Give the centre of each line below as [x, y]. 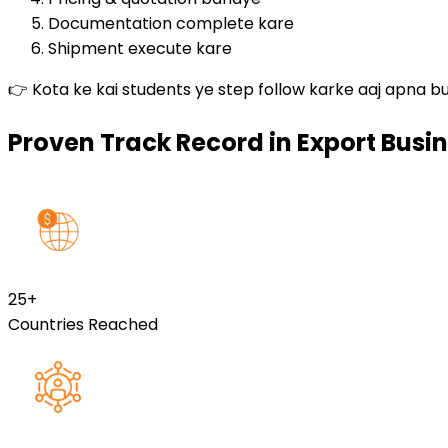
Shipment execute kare [140, 48]
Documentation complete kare [171, 23]
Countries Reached [83, 324]
